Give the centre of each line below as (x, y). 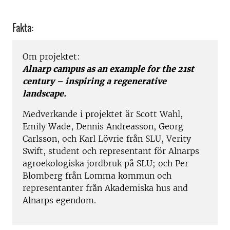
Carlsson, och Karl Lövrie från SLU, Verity (107, 139)
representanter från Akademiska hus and (105, 188)
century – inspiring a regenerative (94, 81)
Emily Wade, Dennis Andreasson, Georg (103, 127)
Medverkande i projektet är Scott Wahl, (103, 114)
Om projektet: (51, 57)
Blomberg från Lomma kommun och (97, 176)
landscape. (45, 94)
